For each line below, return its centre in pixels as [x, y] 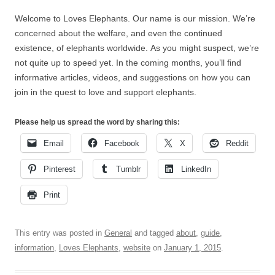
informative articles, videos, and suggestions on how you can [133, 78]
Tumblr [128, 169]
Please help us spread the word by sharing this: [97, 122]
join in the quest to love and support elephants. [106, 92]
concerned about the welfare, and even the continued [118, 33]
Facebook [122, 144]
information [34, 248]
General [118, 233]
